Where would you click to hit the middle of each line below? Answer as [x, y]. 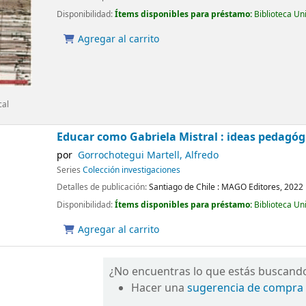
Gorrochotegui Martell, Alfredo [148, 156]
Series [70, 170]
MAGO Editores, [253, 187]
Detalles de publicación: [103, 187]
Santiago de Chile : [184, 187]
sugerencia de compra [246, 289]
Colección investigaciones [132, 170]
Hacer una [159, 289]
